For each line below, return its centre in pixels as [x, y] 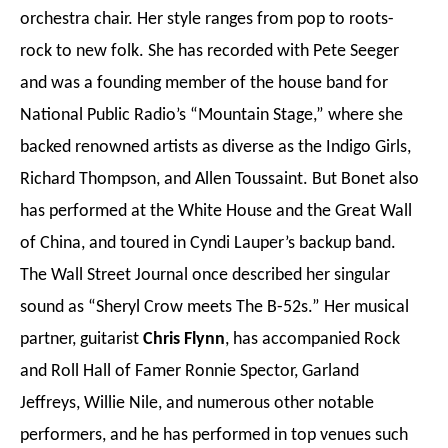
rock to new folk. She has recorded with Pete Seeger [209, 51]
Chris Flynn [184, 339]
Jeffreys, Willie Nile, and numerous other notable [197, 403]
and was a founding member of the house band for [204, 83]
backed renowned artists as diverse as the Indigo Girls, [215, 147]
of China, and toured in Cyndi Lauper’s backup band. [208, 243]
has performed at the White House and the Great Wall [216, 211]
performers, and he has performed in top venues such [214, 435]
